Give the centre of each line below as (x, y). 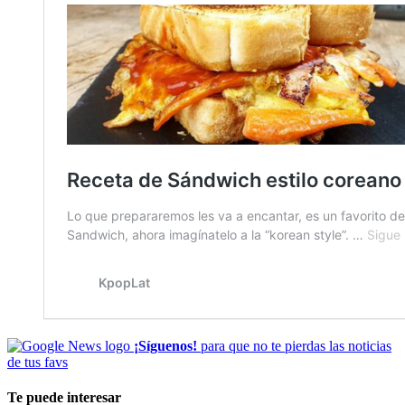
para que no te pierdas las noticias (294, 345)
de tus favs (38, 362)
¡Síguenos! (165, 345)
